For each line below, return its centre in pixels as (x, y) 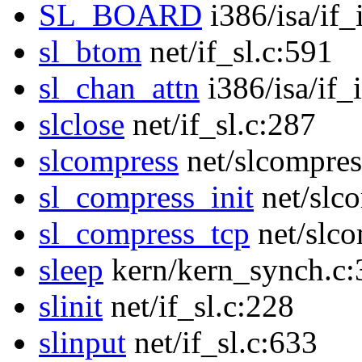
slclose (82, 124)
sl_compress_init (146, 197)
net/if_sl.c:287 (220, 124)
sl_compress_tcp (144, 234)
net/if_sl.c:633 (222, 343)
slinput (82, 343)
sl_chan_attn (119, 88)
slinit (71, 306)
